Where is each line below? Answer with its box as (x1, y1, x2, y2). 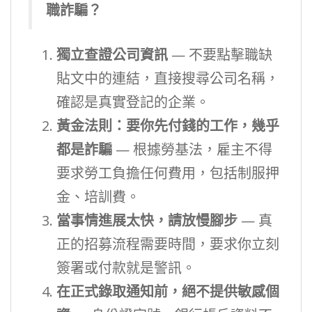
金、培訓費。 (56, 187, 140, 206)
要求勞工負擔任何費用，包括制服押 (56, 164, 279, 182)
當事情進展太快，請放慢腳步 (56, 211, 237, 230)
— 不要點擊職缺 (168, 45, 272, 64)
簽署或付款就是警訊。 (56, 258, 196, 277)
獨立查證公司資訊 (56, 45, 168, 64)
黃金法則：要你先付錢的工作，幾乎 (56, 116, 279, 135)
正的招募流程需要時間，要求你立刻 (56, 235, 279, 253)
